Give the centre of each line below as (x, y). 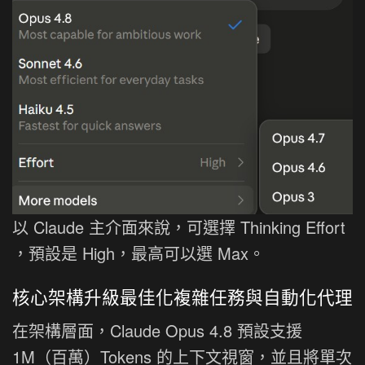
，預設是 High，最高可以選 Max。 (139, 253)
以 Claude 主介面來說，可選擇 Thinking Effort (179, 227)
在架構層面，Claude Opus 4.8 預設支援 (157, 330)
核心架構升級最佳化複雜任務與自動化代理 (182, 296)
